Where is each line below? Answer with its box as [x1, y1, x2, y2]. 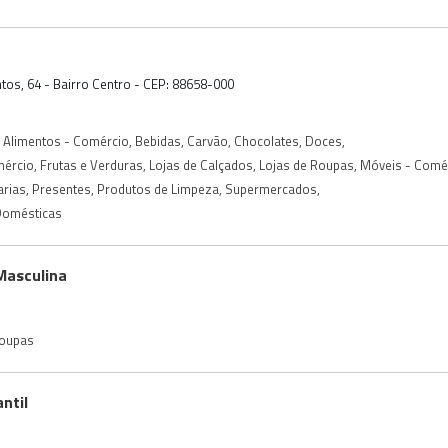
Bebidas [135, 130, 181, 151]
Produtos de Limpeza [97, 178, 219, 199]
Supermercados [225, 178, 317, 199]
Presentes [32, 178, 91, 199]
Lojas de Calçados [149, 154, 253, 175]
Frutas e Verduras [40, 154, 143, 175]
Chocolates [234, 130, 299, 151]
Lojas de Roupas [259, 154, 354, 175]
